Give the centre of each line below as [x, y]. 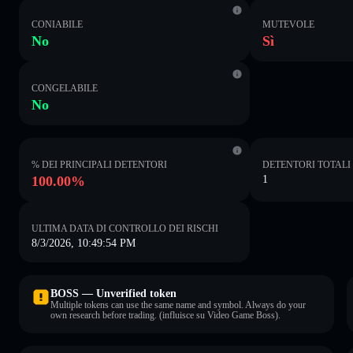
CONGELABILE [65, 88]
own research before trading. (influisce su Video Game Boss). [165, 315]
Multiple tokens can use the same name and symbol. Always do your [178, 305]
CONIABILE [57, 24]
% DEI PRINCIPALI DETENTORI [99, 164]
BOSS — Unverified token [113, 293]
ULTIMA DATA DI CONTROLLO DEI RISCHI [125, 228]
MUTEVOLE [289, 24]
